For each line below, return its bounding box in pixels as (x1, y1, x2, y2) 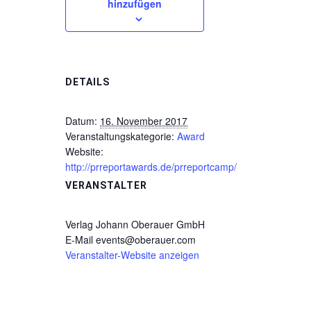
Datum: (65, 114, 97, 128)
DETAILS (65, 76, 110, 87)
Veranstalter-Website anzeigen (65, 248, 199, 262)
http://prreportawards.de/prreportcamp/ (65, 160, 237, 174)
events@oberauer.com (96, 233, 196, 246)
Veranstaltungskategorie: (65, 129, 174, 143)
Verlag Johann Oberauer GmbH (65, 217, 205, 231)
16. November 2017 (100, 114, 187, 128)
